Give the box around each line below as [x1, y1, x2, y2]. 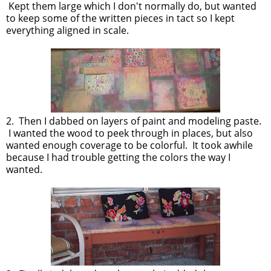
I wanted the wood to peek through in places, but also [6, 126, 253, 140]
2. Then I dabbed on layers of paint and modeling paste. [6, 114, 261, 128]
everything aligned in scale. [6, 24, 129, 37]
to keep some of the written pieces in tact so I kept [6, 11, 235, 25]
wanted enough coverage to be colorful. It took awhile [6, 139, 253, 152]
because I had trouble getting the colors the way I [6, 151, 230, 164]
